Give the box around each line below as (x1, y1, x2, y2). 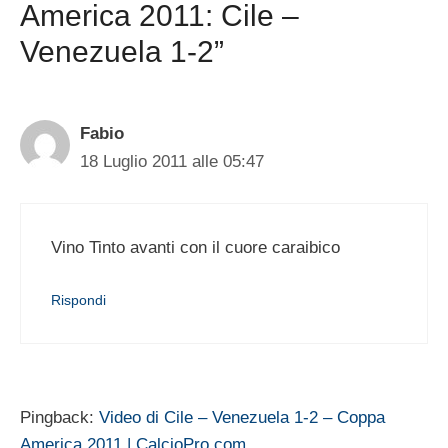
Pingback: (20, 408, 99, 427)
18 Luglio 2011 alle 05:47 (80, 152, 264, 171)
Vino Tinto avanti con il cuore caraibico (51, 237, 340, 257)
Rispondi (51, 292, 106, 308)
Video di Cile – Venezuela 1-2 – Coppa (99, 408, 385, 427)
